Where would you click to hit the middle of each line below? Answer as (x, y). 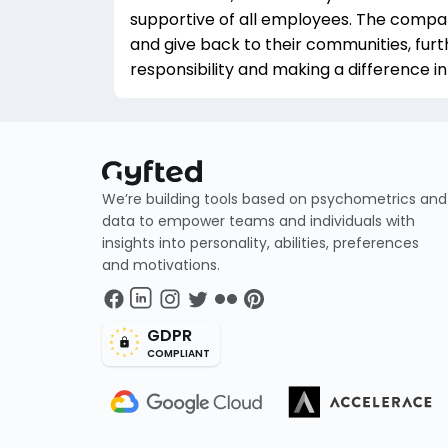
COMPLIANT (178, 353)
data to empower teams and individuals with (258, 221)
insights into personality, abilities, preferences (260, 243)
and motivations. (161, 265)
